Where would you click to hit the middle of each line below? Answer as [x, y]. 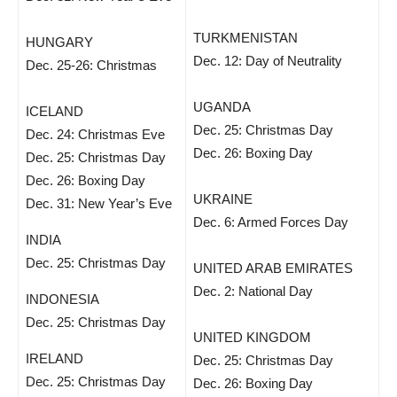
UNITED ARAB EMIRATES [273, 268]
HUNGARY [59, 42]
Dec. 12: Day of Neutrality [268, 61]
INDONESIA [62, 299]
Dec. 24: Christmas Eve [95, 134]
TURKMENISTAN [245, 38]
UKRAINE [223, 199]
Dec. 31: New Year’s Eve [99, 203]
